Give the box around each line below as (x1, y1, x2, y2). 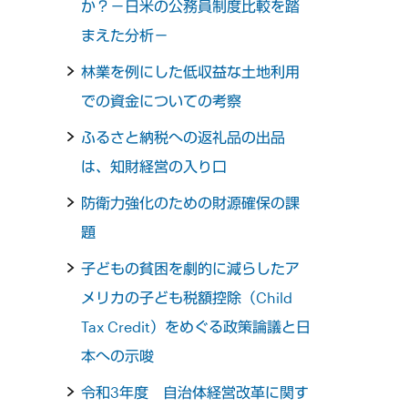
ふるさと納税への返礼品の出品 (81, 128, 286, 147)
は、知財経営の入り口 (81, 158, 228, 176)
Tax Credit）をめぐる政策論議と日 (81, 318, 311, 336)
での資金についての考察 (81, 92, 242, 110)
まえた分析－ (81, 26, 169, 45)
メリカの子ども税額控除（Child (81, 289, 293, 307)
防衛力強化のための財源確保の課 (81, 194, 301, 212)
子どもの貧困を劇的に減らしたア (81, 260, 301, 278)
